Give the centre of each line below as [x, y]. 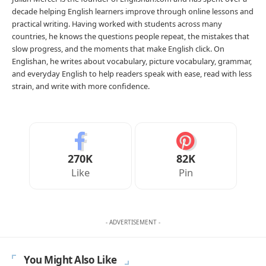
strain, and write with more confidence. [81, 86]
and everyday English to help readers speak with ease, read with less [132, 74]
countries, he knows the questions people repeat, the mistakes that [131, 37]
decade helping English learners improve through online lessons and [133, 12]
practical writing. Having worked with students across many [117, 24]
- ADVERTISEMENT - [133, 222]
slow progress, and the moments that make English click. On [118, 49]
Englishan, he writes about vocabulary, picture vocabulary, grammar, [132, 61]
